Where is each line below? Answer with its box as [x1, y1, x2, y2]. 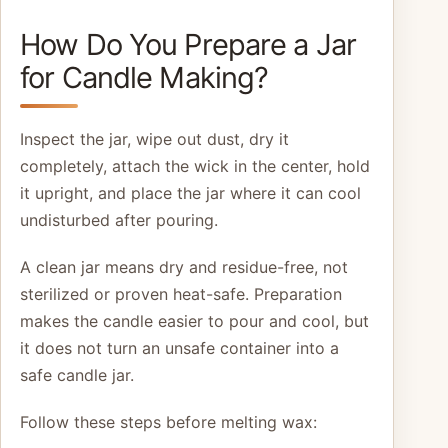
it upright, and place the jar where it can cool [20, 183, 361, 204]
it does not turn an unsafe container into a [20, 338, 339, 359]
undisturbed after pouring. [20, 210, 218, 231]
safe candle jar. [20, 365, 134, 386]
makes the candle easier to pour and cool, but [20, 311, 369, 332]
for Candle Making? [20, 59, 269, 95]
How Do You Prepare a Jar [20, 26, 357, 62]
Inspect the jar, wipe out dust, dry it [20, 129, 289, 150]
